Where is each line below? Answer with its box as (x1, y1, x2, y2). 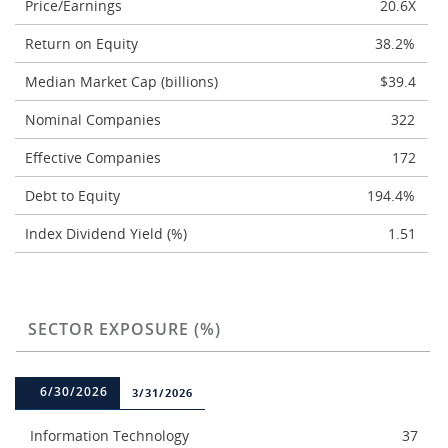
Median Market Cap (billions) (25, 72, 222, 91)
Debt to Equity (25, 186, 124, 205)
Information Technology (30, 426, 189, 445)
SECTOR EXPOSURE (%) (28, 318, 221, 340)
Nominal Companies (25, 110, 165, 129)
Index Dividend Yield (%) (25, 224, 191, 243)
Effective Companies (25, 148, 165, 167)
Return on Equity (25, 34, 142, 53)
